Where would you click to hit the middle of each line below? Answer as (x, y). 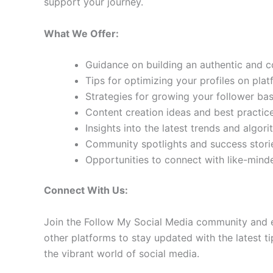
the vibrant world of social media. (122, 253)
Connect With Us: (86, 190)
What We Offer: (81, 33)
